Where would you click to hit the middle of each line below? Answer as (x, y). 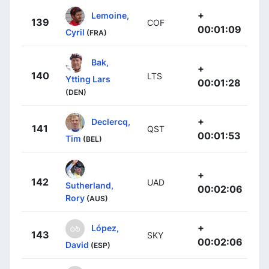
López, (105, 228)
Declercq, (111, 121)
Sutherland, (89, 185)
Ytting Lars (88, 79)
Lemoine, (110, 15)
